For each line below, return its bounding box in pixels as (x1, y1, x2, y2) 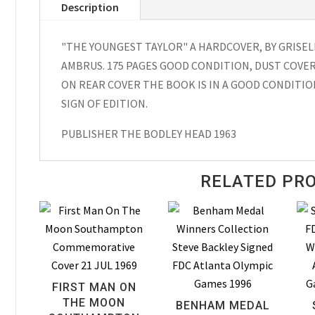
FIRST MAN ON (51, 280, 136, 294)
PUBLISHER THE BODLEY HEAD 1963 (60, 127, 236, 141)
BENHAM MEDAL (175, 298, 270, 312)
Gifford (38, 41, 71, 56)
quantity (38, 79, 79, 94)
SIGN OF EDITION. (60, 96, 148, 111)
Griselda (38, 22, 78, 37)
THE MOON (63, 295, 126, 309)
